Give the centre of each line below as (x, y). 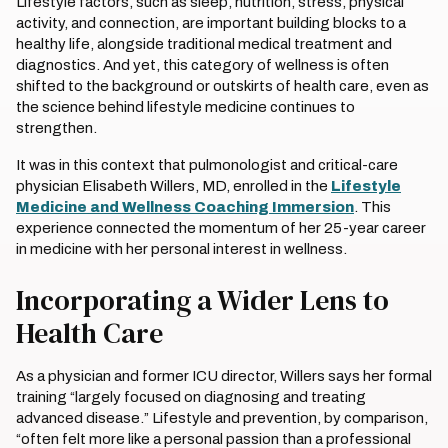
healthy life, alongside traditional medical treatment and (204, 44)
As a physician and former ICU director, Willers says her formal (224, 376)
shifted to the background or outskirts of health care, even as (222, 86)
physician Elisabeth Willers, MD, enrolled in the (173, 186)
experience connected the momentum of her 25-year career (221, 228)
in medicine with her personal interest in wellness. (181, 249)
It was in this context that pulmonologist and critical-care (207, 165)
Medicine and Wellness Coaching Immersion (185, 207)
